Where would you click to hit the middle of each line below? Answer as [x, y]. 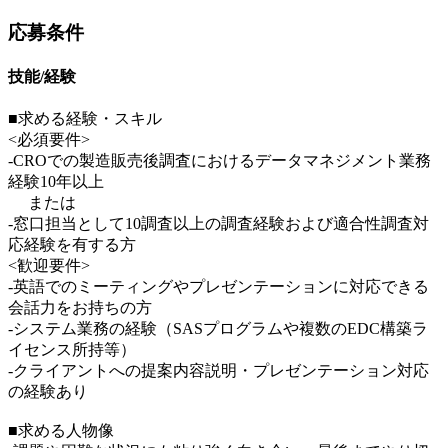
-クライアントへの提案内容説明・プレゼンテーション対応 [218, 371]
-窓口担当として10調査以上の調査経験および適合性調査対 [218, 224]
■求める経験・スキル [85, 119]
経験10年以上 [56, 182]
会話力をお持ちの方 [80, 308]
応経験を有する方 [72, 245]
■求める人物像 [61, 431]
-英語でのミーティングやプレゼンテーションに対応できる [218, 287]
